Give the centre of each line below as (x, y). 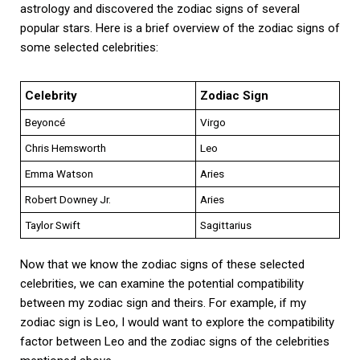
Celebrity (51, 95)
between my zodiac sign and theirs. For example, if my (163, 303)
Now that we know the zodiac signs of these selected (162, 264)
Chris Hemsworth (65, 147)
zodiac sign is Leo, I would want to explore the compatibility (177, 322)
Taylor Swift (53, 225)
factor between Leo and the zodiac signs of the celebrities (175, 341)
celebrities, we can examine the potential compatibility (162, 283)
